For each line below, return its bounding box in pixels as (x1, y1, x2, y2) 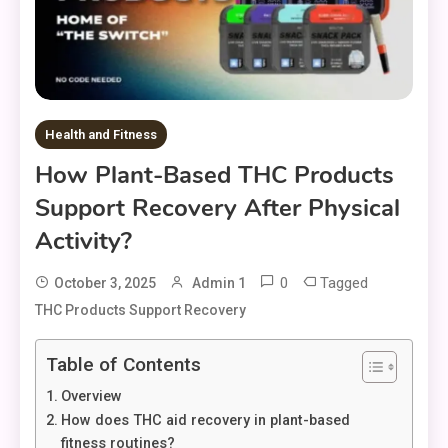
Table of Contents (46, 353, 201, 377)
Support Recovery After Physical (35, 192, 400, 225)
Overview (60, 388, 122, 406)
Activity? (35, 225, 132, 258)
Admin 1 (192, 275, 246, 292)
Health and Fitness (45, 127, 157, 143)
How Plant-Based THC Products (35, 159, 394, 192)
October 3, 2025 (54, 275, 156, 292)
